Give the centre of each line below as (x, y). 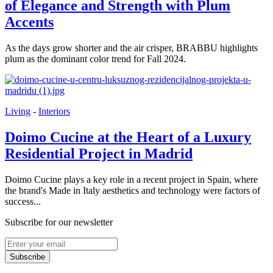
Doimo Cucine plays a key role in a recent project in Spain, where (131, 179)
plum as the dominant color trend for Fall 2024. (95, 58)
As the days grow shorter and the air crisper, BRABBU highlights (131, 48)
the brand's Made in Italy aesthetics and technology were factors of (133, 190)
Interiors (54, 111)
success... (23, 201)
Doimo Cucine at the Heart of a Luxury (128, 137)
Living (18, 111)
